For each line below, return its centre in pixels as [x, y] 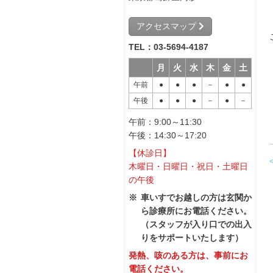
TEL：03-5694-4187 [168, 47]
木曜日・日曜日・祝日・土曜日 [188, 166]
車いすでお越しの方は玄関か [196, 197]
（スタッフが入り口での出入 [196, 224]
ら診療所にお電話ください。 [196, 211]
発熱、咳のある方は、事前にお [188, 255]
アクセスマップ [168, 26]
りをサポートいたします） [192, 238]
